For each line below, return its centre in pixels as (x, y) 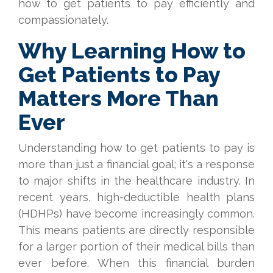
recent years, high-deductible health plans (136, 197)
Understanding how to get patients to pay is (136, 148)
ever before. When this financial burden (136, 263)
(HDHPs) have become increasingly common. (136, 214)
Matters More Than (119, 98)
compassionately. (63, 20)
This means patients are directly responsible (136, 230)
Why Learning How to (132, 51)
